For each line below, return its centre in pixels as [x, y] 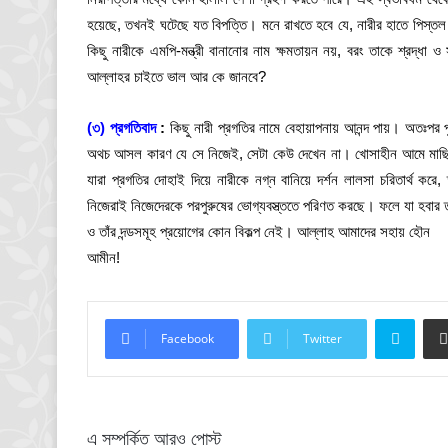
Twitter [322, 338]
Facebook [187, 338]
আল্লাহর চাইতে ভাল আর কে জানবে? [176, 76]
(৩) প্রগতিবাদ [121, 127]
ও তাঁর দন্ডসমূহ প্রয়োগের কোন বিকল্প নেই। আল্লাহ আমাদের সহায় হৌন [258, 231]
